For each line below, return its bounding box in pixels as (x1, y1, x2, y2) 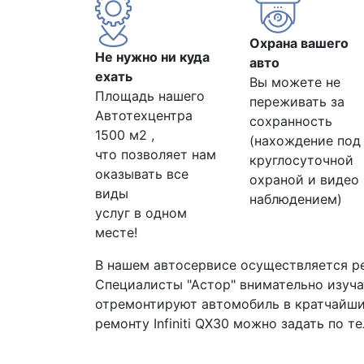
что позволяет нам (95, 146, 216, 162)
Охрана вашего (249, 35, 349, 51)
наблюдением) (249, 191, 342, 207)
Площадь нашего (95, 88, 205, 104)
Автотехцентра (95, 107, 193, 123)
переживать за (249, 93, 344, 110)
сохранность (249, 113, 332, 129)
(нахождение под (249, 132, 361, 149)
